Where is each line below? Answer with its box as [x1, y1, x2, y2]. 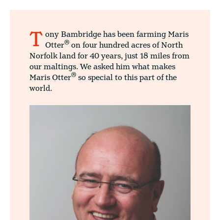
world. [29, 82, 52, 94]
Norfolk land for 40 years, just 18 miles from [29, 50, 190, 62]
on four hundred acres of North [69, 39, 183, 51]
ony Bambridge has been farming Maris [45, 28, 189, 40]
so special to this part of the [76, 72, 177, 83]
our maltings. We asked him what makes [29, 61, 175, 73]
